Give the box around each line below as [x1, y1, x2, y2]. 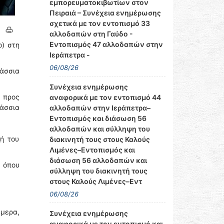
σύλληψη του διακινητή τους [49, 166, 147, 175]
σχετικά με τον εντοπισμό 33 [49, 19, 150, 27]
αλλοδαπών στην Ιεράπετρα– [49, 103, 150, 112]
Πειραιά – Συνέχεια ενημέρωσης [49, 8, 161, 17]
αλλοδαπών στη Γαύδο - [49, 29, 133, 38]
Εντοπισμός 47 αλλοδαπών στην [49, 40, 163, 48]
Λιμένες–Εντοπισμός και [49, 145, 135, 154]
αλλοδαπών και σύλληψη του [49, 124, 150, 133]
